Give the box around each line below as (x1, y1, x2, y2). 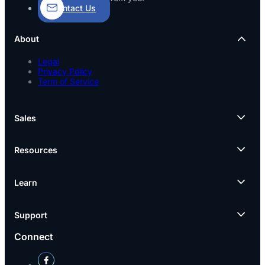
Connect (14, 230, 53, 243)
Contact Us (52, 2, 96, 13)
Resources (14, 145, 57, 156)
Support (14, 209, 47, 220)
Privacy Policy (38, 66, 92, 76)
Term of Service (38, 76, 99, 86)
